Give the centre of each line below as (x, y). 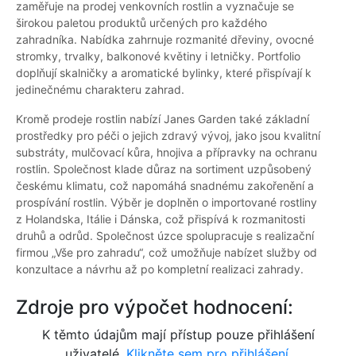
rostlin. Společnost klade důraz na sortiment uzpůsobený (164, 169)
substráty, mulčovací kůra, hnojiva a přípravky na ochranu (166, 153)
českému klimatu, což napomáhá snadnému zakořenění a (165, 186)
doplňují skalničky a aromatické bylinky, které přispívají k (164, 73)
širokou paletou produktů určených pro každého (141, 23)
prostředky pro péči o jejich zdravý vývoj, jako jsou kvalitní (168, 136)
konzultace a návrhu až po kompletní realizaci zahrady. (160, 269)
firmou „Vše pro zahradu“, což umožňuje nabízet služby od (166, 253)
